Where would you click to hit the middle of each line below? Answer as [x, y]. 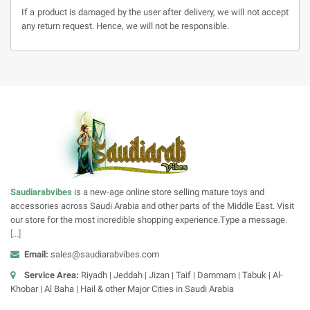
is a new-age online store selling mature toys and [168, 192]
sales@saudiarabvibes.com [105, 255]
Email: [37, 255]
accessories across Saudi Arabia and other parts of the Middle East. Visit [152, 206]
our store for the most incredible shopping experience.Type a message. [150, 220]
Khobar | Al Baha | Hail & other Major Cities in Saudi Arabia [122, 289]
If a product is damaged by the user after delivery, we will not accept [155, 12]
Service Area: [52, 275]
